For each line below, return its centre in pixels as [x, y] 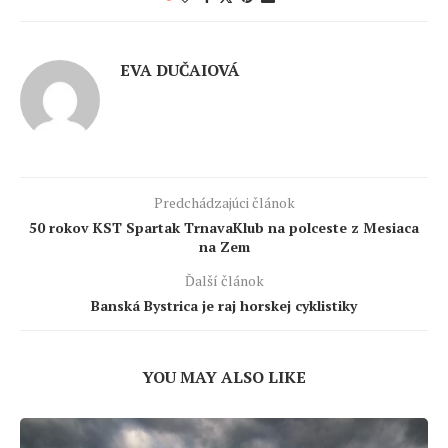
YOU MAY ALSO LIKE [224, 377]
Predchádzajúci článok [224, 203]
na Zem [224, 247]
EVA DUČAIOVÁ [180, 70]
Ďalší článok [224, 281]
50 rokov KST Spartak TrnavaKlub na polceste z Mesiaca [224, 228]
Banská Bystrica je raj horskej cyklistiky [224, 306]
